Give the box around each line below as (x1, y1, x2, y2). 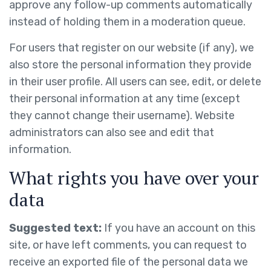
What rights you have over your (9, 166, 259, 190)
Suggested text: (9, 221, 104, 235)
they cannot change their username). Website (9, 109, 235, 122)
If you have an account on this (104, 221, 255, 235)
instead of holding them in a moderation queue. (9, 15, 246, 28)
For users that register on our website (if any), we (9, 41, 254, 54)
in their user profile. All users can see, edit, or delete (9, 75, 261, 88)
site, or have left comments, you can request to (9, 238, 247, 252)
